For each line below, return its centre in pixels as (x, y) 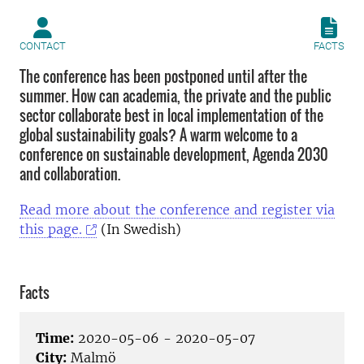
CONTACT (43, 46)
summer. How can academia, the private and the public (175, 96)
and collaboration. (70, 174)
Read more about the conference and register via (177, 210)
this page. (51, 229)
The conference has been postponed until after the (163, 76)
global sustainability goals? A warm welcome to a (158, 135)
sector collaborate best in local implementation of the (171, 115)
